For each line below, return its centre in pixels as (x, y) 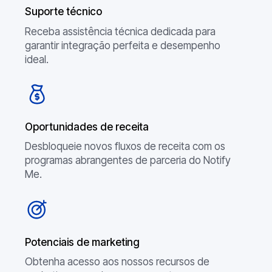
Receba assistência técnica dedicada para (120, 31)
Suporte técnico (63, 12)
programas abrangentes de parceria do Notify (127, 161)
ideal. (36, 59)
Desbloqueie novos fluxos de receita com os (125, 147)
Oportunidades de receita (87, 127)
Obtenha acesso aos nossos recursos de (117, 262)
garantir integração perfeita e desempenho (122, 45)
